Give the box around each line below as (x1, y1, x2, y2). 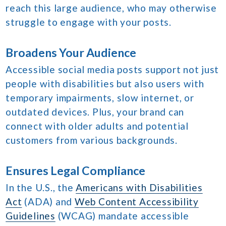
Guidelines (6, 210, 55, 222)
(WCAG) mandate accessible (55, 210, 189, 222)
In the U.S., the (6, 182, 76, 194)
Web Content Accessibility (74, 196, 199, 208)
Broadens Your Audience (6, 45, 137, 60)
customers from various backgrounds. (6, 134, 178, 146)
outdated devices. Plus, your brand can (6, 106, 185, 118)
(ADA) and (22, 196, 75, 208)
